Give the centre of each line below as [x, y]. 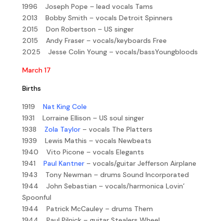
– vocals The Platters [116, 129]
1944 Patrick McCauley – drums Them [87, 208]
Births [31, 88]
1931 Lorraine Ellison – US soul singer [83, 118]
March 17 [36, 70]
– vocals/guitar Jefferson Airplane [140, 163]
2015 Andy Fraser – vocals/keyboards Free [94, 40]
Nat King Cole [64, 106]
